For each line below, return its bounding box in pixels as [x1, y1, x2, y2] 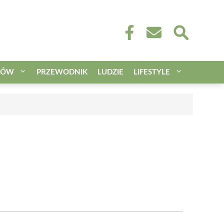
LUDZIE [97, 68, 123, 76]
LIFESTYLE [133, 68, 170, 76]
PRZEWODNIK [36, 68, 87, 76]
